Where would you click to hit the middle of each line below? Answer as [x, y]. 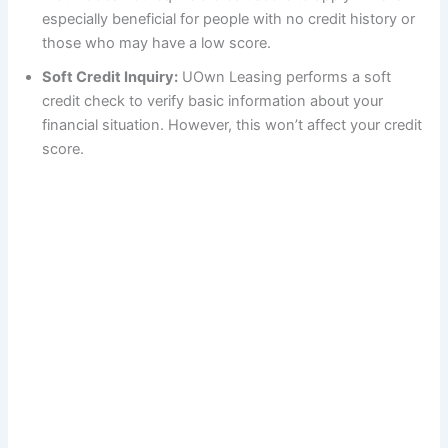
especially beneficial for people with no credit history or [229, 18]
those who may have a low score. [157, 42]
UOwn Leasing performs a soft [285, 76]
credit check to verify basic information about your [213, 100]
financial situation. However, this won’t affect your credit [232, 124]
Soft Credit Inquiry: [110, 76]
